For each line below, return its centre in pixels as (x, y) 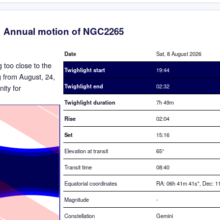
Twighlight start (85, 69)
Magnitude (77, 199)
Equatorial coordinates (91, 183)
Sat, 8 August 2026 (179, 53)
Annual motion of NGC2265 (63, 31)
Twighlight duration (90, 102)
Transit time (78, 167)
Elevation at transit (86, 151)
